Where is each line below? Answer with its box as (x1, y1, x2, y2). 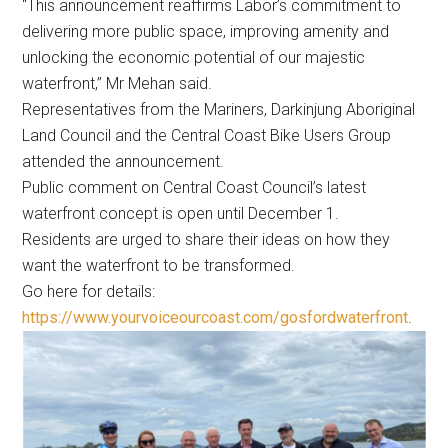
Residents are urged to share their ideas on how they (22, 230, 391, 250)
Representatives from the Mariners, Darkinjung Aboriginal (22, 100, 416, 120)
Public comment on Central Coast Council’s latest (22, 178, 367, 198)
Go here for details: (22, 282, 156, 302)
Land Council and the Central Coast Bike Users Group (22, 126, 392, 146)
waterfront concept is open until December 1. (22, 204, 340, 224)
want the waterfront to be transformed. (22, 256, 296, 276)
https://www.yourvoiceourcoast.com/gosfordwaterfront (22, 308, 409, 328)
